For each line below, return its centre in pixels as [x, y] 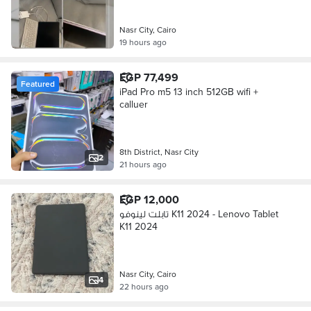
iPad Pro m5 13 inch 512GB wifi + [188, 92]
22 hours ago [144, 286]
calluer [133, 104]
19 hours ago [143, 42]
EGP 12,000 [149, 200]
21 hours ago [143, 164]
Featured [38, 84]
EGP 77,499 [149, 77]
